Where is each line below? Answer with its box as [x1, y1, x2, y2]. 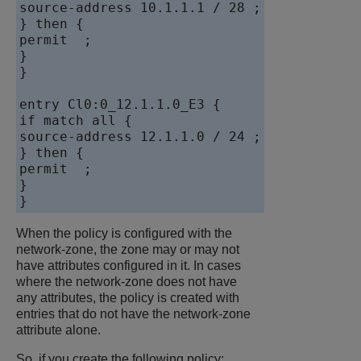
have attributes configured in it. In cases [16, 259, 241, 273]
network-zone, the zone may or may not [16, 243, 239, 257]
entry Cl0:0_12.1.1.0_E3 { [19, 97, 221, 113]
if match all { [19, 113, 132, 129]
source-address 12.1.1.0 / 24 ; [19, 129, 261, 145]
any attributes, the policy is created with [16, 291, 239, 305]
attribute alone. [16, 323, 101, 338]
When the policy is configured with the [16, 226, 232, 241]
